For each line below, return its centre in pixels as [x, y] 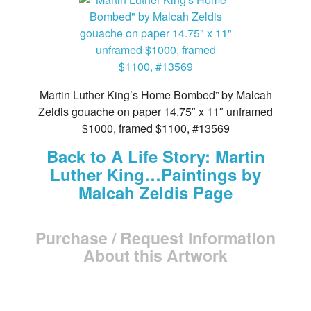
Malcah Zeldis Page [155, 192]
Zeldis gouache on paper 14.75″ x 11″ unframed [155, 111]
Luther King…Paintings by [155, 174]
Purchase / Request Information [155, 238]
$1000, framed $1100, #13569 [155, 128]
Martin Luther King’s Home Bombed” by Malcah [155, 95]
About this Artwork [155, 255]
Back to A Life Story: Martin [155, 156]
